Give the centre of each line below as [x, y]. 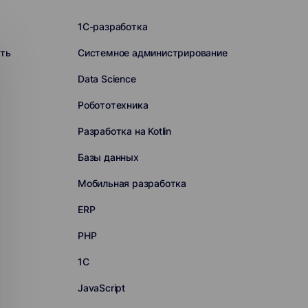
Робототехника [113, 105]
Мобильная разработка [132, 183]
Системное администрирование [152, 53]
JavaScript [101, 288]
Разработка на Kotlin [124, 131]
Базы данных [108, 157]
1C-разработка [112, 26]
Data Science [107, 79]
